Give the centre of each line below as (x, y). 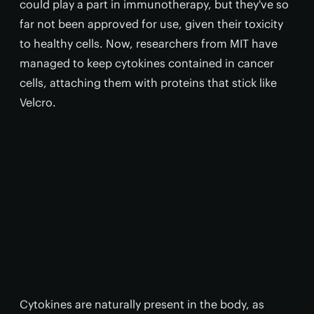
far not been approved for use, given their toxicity (151, 24)
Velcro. (38, 102)
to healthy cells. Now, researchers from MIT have (149, 43)
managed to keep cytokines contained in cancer (147, 63)
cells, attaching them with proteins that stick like (148, 83)
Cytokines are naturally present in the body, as (142, 304)
